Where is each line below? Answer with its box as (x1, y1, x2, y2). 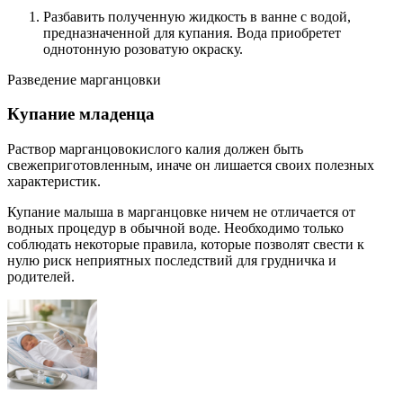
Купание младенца (7, 104, 155, 124)
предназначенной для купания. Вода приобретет (43, 24, 341, 40)
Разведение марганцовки (7, 71, 161, 87)
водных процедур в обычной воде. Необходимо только (7, 220, 344, 237)
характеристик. (7, 174, 101, 190)
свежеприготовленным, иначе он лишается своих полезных (7, 157, 374, 174)
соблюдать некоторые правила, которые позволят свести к (7, 237, 364, 253)
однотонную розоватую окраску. (43, 40, 243, 57)
